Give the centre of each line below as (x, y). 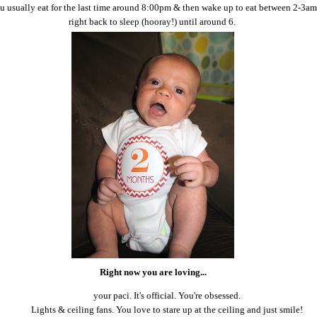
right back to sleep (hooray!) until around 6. (153, 22)
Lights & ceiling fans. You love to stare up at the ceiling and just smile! (167, 310)
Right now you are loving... (153, 272)
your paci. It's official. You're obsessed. (167, 296)
